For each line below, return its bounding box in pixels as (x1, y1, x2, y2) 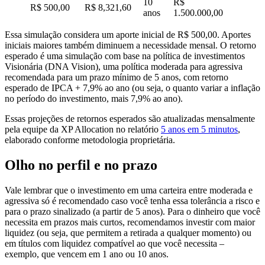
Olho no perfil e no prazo (5, 157, 157, 173)
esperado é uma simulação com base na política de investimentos (5, 51, 245, 62)
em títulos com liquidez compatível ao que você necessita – (5, 238, 224, 248)
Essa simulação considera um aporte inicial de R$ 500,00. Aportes (5, 30, 251, 40)
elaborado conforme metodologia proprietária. (5, 135, 175, 146)
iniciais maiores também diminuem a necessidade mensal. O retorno (5, 40, 256, 51)
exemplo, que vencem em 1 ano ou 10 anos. (5, 248, 169, 259)
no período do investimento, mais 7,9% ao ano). (5, 93, 183, 104)
